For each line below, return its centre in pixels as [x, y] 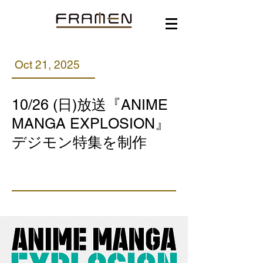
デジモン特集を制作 [79, 142]
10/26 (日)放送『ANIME [90, 105]
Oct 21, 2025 [47, 65]
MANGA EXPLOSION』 [91, 124]
